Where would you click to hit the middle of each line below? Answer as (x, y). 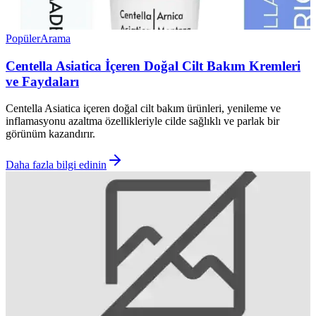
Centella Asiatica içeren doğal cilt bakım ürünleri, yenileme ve (143, 109)
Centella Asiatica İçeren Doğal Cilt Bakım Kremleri (153, 66)
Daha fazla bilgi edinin (56, 165)
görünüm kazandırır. (50, 134)
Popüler (23, 38)
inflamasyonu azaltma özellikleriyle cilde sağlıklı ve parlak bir (142, 121)
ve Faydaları (42, 81)
